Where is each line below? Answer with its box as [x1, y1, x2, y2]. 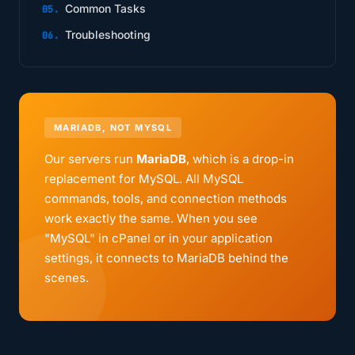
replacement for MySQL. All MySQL [44, 171, 243, 186]
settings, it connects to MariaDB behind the [44, 250, 288, 265]
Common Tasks [65, 2, 146, 15]
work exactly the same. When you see [44, 211, 258, 226]
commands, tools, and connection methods [44, 191, 287, 206]
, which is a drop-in [186, 151, 294, 166]
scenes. [44, 270, 89, 285]
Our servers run [44, 151, 136, 166]
